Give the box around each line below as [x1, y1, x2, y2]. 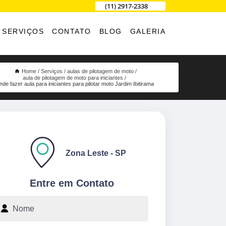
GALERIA [130, 27, 165, 35]
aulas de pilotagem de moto [67, 68, 134, 74]
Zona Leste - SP [66, 149, 126, 158]
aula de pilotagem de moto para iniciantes [23, 74, 124, 81]
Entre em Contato [29, 178, 114, 189]
